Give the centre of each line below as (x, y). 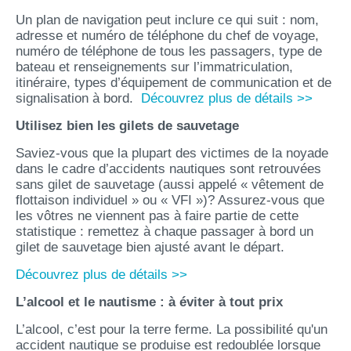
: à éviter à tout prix (221, 302)
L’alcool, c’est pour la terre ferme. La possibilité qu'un (172, 329)
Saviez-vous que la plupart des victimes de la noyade (172, 153)
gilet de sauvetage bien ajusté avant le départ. (150, 247)
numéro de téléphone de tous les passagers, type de (169, 51)
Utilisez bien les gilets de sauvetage (127, 126)
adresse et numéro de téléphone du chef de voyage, (167, 36)
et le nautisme (112, 302)
